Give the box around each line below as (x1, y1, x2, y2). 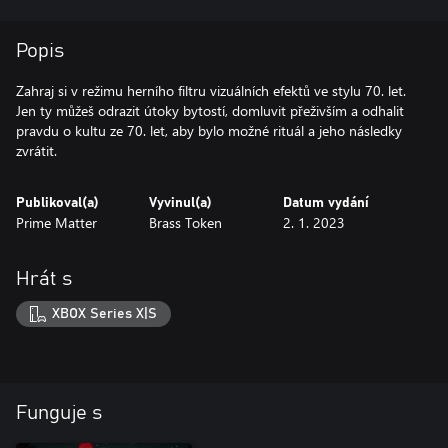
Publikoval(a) (16, 196, 99, 210)
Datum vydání (282, 196, 369, 210)
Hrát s (16, 269, 72, 289)
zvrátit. (16, 141, 57, 160)
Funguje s (16, 402, 102, 423)
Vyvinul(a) (149, 196, 213, 210)
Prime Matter (16, 213, 97, 232)
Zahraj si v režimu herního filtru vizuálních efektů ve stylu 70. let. (16, 81, 406, 100)
